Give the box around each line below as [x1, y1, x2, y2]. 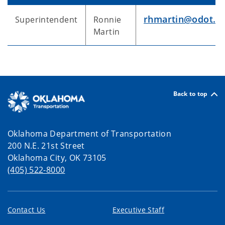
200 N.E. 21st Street [8, 140, 85, 151]
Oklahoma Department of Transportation [8, 128, 172, 139]
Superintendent [15, 14, 78, 25]
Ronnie [93, 14, 122, 25]
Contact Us [8, 205, 46, 214]
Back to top [173, 89, 208, 98]
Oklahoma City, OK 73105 [8, 152, 106, 163]
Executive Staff [113, 205, 165, 214]
